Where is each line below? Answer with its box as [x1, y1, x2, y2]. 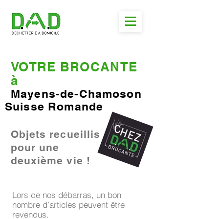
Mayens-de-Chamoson [11, 87, 142, 100]
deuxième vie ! [11, 154, 90, 167]
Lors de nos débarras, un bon [12, 190, 121, 200]
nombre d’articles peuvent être [12, 199, 125, 210]
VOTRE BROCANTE [11, 59, 138, 74]
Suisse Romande [5, 100, 104, 113]
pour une [11, 141, 60, 153]
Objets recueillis [11, 128, 100, 140]
